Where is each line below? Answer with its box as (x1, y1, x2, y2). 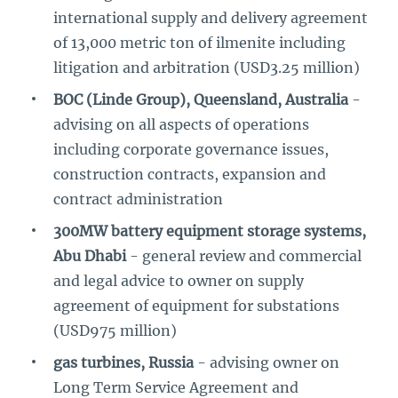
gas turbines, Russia (53, 354, 194, 371)
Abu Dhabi (53, 247, 126, 265)
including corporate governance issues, (53, 140, 329, 158)
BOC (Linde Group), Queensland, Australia (53, 91, 348, 108)
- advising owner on (194, 354, 339, 371)
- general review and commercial (126, 247, 362, 265)
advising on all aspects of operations (53, 115, 309, 133)
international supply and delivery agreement (53, 9, 368, 27)
